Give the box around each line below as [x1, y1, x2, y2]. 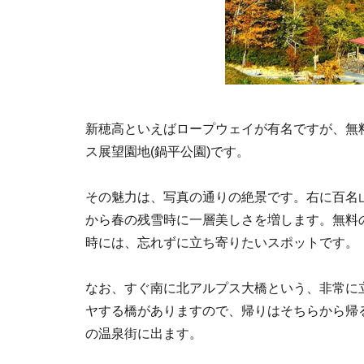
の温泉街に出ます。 [85, 327, 202, 340]
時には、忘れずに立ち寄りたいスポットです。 [85, 236, 358, 249]
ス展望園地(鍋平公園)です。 [85, 145, 249, 158]
